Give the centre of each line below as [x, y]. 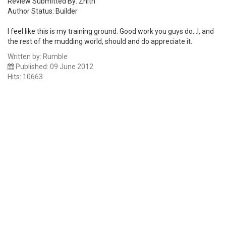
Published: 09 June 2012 [54, 67]
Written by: [25, 56]
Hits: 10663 [25, 77]
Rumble [55, 56]
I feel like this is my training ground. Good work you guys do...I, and [111, 31]
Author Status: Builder [43, 11]
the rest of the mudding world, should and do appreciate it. [100, 41]
